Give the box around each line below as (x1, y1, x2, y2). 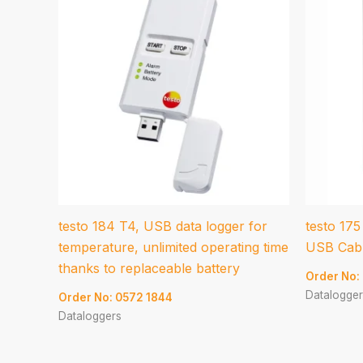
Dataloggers (58, 309, 122, 322)
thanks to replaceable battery (58, 259, 240, 276)
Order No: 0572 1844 (58, 290, 173, 304)
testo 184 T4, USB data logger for (58, 217, 267, 234)
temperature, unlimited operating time (58, 238, 288, 255)
